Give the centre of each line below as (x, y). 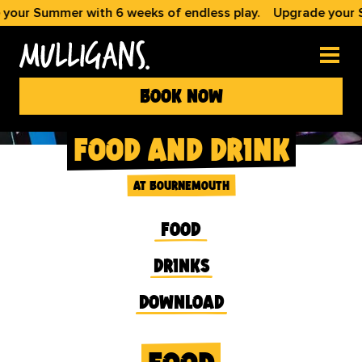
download (181, 302)
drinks (181, 265)
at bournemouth (181, 185)
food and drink (181, 149)
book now (181, 96)
